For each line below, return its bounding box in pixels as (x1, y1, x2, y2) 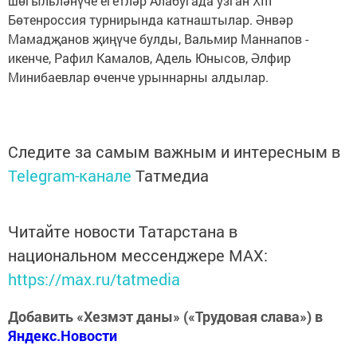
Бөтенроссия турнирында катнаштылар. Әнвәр (8, 11, 293, 29)
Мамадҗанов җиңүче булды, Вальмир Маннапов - (8, 30, 308, 48)
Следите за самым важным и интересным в (8, 141, 340, 163)
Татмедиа (135, 165, 209, 186)
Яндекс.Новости (8, 326, 117, 346)
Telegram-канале (8, 165, 131, 186)
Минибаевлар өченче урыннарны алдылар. (8, 69, 269, 86)
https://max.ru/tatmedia (8, 269, 180, 290)
